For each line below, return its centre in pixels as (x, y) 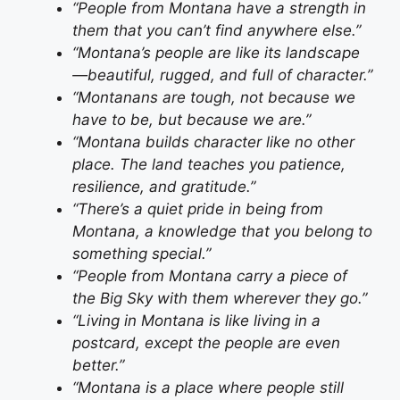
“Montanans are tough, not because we (214, 98)
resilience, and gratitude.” (164, 187)
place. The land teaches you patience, (209, 165)
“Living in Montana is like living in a (196, 321)
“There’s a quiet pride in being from (198, 209)
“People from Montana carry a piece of (210, 276)
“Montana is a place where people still (208, 388)
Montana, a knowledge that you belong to (222, 232)
